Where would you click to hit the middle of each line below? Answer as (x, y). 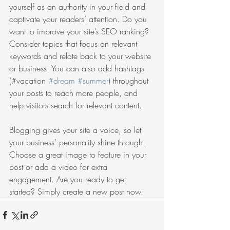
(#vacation (29, 80)
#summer (93, 80)
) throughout (130, 80)
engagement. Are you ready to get (69, 179)
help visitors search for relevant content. (77, 105)
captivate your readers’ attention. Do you (79, 19)
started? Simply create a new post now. (78, 191)
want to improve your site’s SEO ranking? (80, 31)
